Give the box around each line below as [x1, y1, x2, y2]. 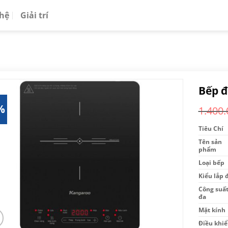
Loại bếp [198, 158, 224, 166]
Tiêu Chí [198, 124, 223, 132]
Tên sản [198, 137, 222, 146]
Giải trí [20, 10, 49, 21]
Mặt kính [198, 206, 225, 214]
